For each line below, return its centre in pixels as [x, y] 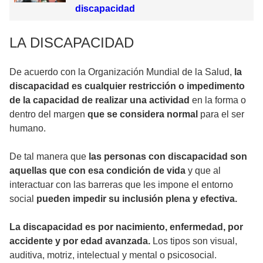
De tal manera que [48, 156]
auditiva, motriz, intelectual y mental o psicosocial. [113, 255]
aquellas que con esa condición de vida [99, 170]
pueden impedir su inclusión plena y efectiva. [137, 198]
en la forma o [219, 100]
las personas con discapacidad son [167, 156]
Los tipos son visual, [194, 241]
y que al [204, 170]
